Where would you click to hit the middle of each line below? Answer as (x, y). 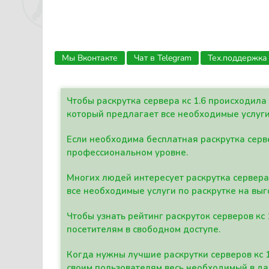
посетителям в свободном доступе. (144, 229)
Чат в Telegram (163, 58)
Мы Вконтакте (90, 58)
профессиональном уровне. (127, 153)
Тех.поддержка (237, 58)
